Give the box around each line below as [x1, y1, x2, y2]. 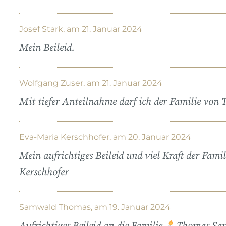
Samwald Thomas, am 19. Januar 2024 [19, 202, 171, 212]
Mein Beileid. [19, 41, 75, 54]
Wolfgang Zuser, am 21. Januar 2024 [19, 78, 162, 88]
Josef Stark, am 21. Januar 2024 [19, 24, 142, 34]
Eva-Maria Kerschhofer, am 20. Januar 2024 [19, 132, 191, 142]
